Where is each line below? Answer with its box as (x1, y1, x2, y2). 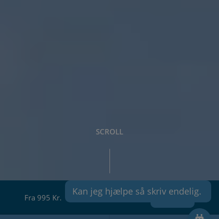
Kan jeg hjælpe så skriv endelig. (72, 185, 204, 197)
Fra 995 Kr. (24, 193, 62, 203)
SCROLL (96, 127, 123, 136)
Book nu (158, 193, 187, 203)
